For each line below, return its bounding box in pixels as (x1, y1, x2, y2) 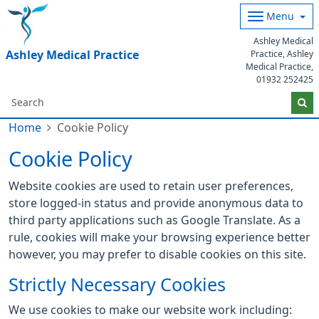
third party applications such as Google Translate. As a (9, 214, 300, 226)
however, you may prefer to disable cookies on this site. (9, 249, 306, 260)
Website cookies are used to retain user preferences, (9, 180, 293, 192)
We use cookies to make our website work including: (9, 304, 292, 315)
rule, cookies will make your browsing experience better (9, 231, 310, 243)
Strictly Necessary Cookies (9, 276, 226, 294)
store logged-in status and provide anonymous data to (9, 197, 303, 209)
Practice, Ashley (251, 50, 313, 58)
